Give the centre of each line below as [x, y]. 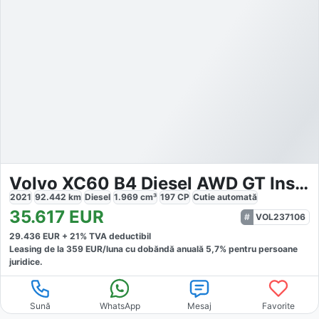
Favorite [279, 305]
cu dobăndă [149, 249]
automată [237, 197]
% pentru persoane [258, 249]
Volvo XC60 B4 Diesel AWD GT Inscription [302, 183]
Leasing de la [38, 249]
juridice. [26, 261]
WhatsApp [120, 305]
